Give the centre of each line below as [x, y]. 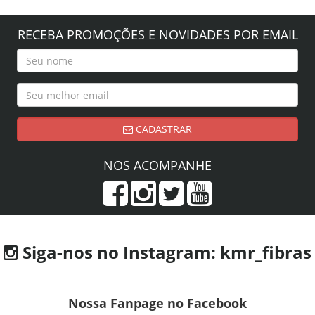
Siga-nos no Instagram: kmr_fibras [165, 252]
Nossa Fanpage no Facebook [157, 303]
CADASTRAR [164, 129]
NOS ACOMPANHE [157, 166]
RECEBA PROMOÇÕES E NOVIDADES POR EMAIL [157, 35]
